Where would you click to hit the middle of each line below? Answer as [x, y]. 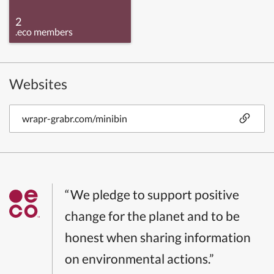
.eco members [44, 31]
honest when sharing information [158, 237]
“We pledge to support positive [152, 194]
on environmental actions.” [139, 258]
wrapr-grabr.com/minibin [75, 118]
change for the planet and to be [152, 215]
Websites [38, 83]
